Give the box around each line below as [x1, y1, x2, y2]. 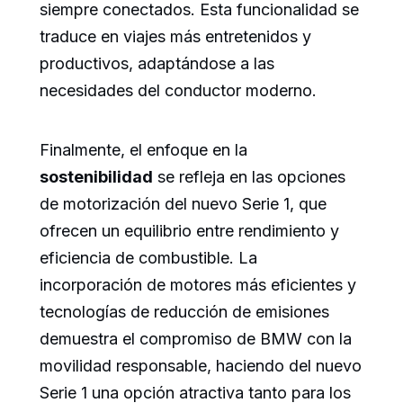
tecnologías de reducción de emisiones [40, 301, 329, 321]
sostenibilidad [40, 166, 153, 186]
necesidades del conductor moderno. [40, 80, 317, 100]
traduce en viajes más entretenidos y [40, 26, 311, 46]
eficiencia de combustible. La [40, 247, 257, 267]
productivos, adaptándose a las [40, 53, 274, 73]
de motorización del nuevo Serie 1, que [40, 193, 327, 213]
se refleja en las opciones [153, 166, 345, 186]
